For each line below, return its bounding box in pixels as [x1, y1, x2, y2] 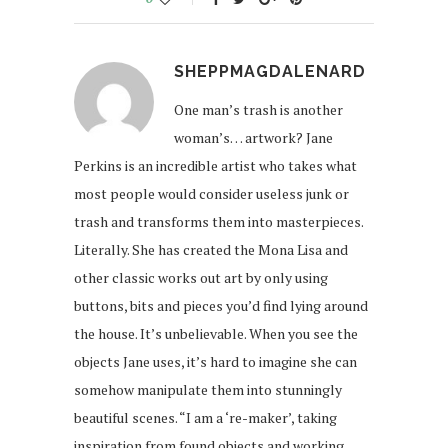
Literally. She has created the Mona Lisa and [74, 240, 348, 260]
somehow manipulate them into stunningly [74, 380, 342, 400]
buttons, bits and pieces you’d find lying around [74, 296, 368, 316]
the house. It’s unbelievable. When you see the [74, 324, 358, 344]
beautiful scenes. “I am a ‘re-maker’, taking [74, 408, 337, 428]
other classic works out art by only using [74, 268, 328, 288]
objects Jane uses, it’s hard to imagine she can [74, 352, 357, 372]
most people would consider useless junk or [74, 184, 349, 204]
